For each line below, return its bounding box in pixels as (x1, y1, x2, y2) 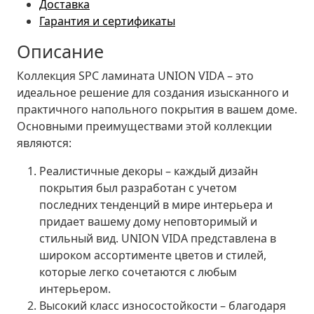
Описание (17, 39, 104, 63)
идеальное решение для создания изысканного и (17, 84, 289, 100)
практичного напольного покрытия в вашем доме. (17, 101, 297, 117)
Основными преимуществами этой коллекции (17, 118, 272, 134)
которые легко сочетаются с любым (39, 264, 237, 280)
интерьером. (39, 280, 111, 296)
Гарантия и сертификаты (39, 13, 175, 29)
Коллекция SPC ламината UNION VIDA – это (17, 67, 254, 83)
